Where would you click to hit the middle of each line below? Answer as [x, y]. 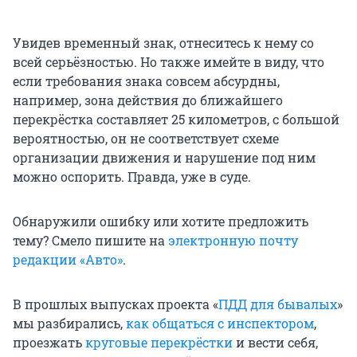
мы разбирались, [69, 323]
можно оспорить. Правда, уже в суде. [132, 176]
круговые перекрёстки [159, 342]
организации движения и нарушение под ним [164, 157]
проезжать [49, 342]
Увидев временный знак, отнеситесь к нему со [163, 42]
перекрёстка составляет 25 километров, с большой [176, 119]
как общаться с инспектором [220, 323]
